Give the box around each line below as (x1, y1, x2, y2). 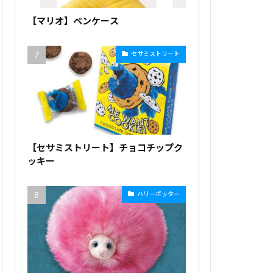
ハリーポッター (137, 190, 180, 198)
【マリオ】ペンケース (27, 15, 119, 26)
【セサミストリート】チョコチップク (27, 141, 183, 153)
